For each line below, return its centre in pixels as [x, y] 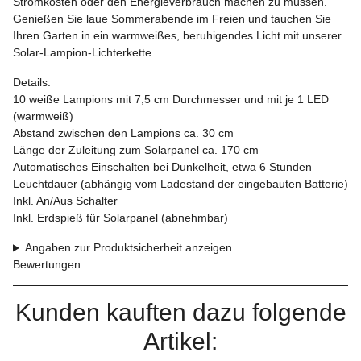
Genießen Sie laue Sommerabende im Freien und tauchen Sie [172, 19]
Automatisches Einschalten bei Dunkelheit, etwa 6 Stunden [162, 167]
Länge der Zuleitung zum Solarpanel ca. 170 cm [136, 150]
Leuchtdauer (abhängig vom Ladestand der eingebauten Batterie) [180, 184]
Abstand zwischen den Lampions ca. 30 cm [123, 133]
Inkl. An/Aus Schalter [65, 201]
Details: [32, 83]
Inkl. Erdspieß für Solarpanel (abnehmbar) [120, 218]
